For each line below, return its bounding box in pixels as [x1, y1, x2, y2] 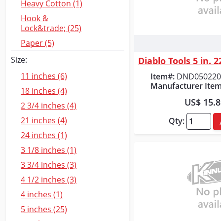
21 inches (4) [21, 115, 67, 126]
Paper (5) [21, 37, 54, 48]
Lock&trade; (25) [21, 23, 81, 34]
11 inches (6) [21, 71, 67, 81]
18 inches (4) [21, 85, 67, 96]
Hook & [21, 13, 48, 24]
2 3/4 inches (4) [21, 100, 76, 111]
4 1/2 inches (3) [21, 174, 76, 185]
